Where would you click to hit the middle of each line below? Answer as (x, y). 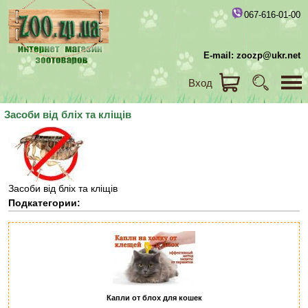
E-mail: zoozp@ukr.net (252, 55)
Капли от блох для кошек (154, 298)
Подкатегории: (44, 203)
